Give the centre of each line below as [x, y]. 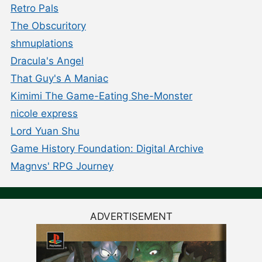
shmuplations [42, 44]
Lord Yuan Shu [45, 131]
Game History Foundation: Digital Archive [107, 149]
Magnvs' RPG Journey [62, 166]
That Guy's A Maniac [59, 79]
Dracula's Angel [47, 61]
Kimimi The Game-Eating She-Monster [101, 96]
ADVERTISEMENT [131, 217]
